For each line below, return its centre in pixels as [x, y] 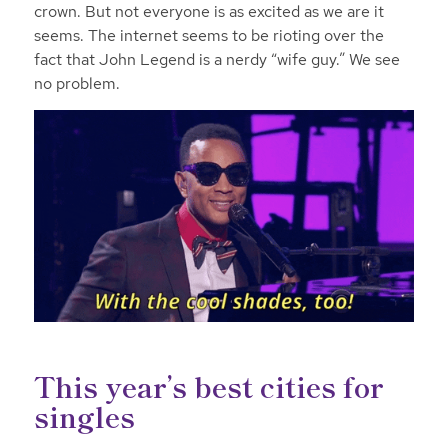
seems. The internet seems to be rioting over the [208, 36]
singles [84, 416]
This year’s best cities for [208, 386]
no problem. [76, 84]
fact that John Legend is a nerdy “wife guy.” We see [216, 60]
